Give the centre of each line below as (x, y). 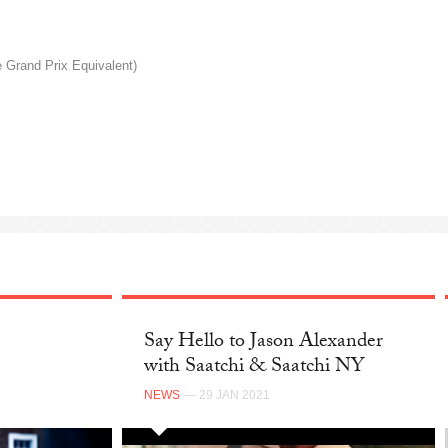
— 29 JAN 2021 (227, 394)
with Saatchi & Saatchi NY (254, 368)
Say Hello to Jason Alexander (264, 343)
